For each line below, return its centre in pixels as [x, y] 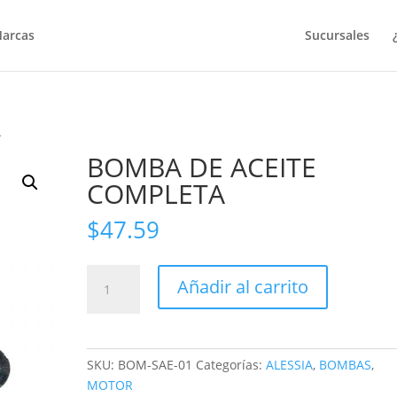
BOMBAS [346, 365]
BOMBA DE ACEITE [202, 167]
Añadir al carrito [243, 287]
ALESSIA [290, 365]
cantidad [113, 356]
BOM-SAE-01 [156, 365]
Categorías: [231, 365]
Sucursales [338, 35]
